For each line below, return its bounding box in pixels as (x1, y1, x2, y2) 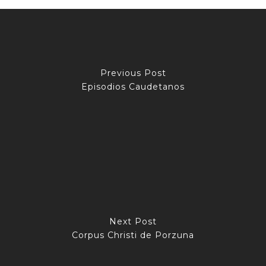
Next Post (109, 216, 157, 227)
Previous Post (100, 67, 166, 78)
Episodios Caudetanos (81, 81, 185, 92)
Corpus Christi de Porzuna (72, 229, 194, 240)
